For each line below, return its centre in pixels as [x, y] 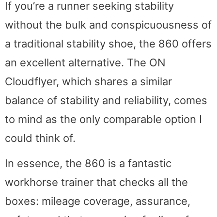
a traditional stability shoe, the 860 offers [108, 43]
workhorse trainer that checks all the [96, 182]
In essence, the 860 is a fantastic [88, 163]
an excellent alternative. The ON [85, 62]
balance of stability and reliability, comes [106, 100]
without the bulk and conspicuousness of [108, 24]
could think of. [40, 138]
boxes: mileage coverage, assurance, [98, 201]
